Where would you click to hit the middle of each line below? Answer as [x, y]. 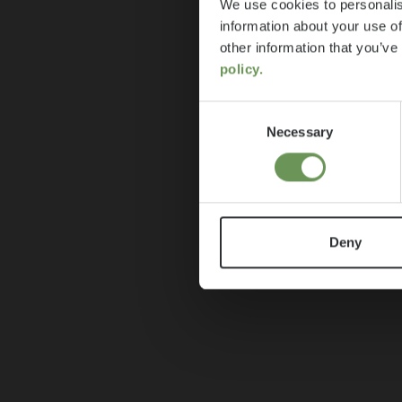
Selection [226, 132]
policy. [241, 69]
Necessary [300, 132]
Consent [223, 110]
